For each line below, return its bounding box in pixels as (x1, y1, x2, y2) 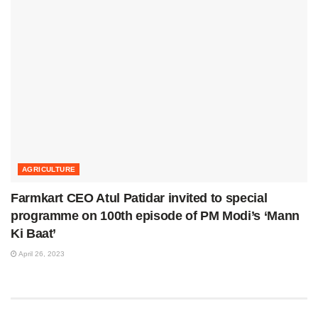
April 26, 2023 (17, 250, 65, 258)
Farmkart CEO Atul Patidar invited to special (11, 191, 268, 206)
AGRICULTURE (22, 165, 76, 174)
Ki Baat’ (11, 226, 57, 241)
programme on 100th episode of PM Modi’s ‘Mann (11, 209, 300, 224)
